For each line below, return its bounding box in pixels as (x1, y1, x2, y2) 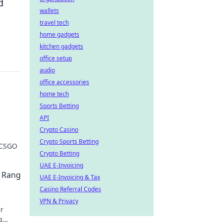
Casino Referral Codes (40, 185, 101, 193)
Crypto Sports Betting (40, 137, 99, 146)
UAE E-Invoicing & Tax (40, 173, 100, 181)
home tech (40, 90, 69, 98)
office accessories (40, 78, 89, 86)
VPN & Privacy (40, 197, 78, 205)
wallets (40, 6, 59, 15)
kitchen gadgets (40, 42, 83, 51)
